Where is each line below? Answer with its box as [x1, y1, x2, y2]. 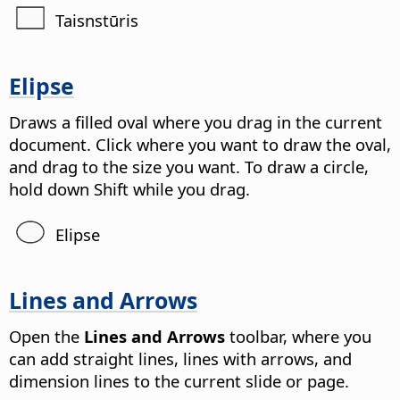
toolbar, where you [225, 324, 371, 347]
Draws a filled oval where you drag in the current [9, 110, 382, 133]
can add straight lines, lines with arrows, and [9, 346, 352, 370]
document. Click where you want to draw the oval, [9, 132, 391, 155]
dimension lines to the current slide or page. [9, 369, 349, 392]
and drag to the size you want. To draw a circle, [9, 154, 369, 178]
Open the [9, 324, 84, 347]
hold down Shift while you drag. [9, 177, 250, 200]
